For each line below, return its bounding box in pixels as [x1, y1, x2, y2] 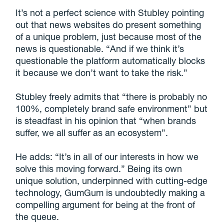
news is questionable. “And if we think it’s [15, 42, 184, 54]
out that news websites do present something [15, 18, 201, 30]
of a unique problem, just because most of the [15, 30, 202, 42]
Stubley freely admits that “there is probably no [15, 90, 207, 102]
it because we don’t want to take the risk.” [15, 66, 188, 78]
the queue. [15, 210, 59, 222]
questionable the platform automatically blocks [15, 54, 205, 66]
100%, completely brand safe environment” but [15, 102, 208, 114]
